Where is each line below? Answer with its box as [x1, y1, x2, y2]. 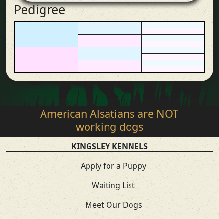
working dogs [75, 119, 143, 133]
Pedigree [14, 1, 65, 18]
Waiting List [92, 180, 135, 191]
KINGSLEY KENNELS [71, 141, 148, 152]
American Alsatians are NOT [40, 107, 179, 121]
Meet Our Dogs [85, 199, 142, 210]
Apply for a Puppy [81, 160, 146, 171]
